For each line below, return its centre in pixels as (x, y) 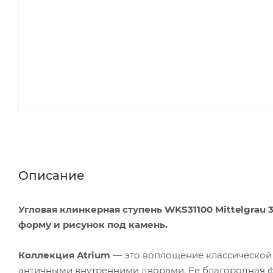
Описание (51, 175)
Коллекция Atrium (64, 255)
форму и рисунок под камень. (93, 224)
